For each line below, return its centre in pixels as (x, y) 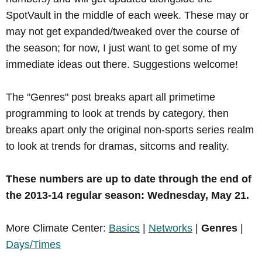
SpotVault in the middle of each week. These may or (127, 15)
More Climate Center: (57, 228)
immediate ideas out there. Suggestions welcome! (122, 64)
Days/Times (33, 244)
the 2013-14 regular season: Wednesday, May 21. (127, 195)
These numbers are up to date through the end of (129, 179)
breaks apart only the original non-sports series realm (130, 130)
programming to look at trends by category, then (117, 113)
